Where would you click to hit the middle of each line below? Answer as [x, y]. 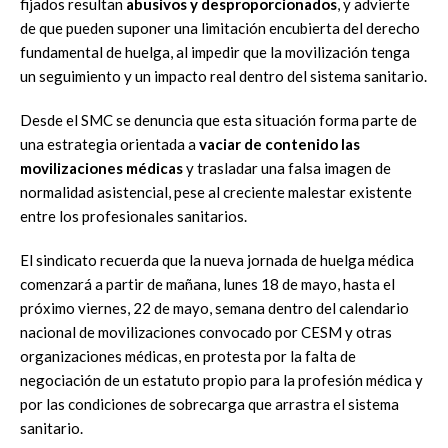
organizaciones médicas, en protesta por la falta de [188, 356]
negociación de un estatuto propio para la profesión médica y [221, 380]
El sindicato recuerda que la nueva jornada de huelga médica [217, 260]
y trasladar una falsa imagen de [287, 168]
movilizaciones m [79, 168]
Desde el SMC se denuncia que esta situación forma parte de [218, 120]
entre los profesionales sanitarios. [133, 216]
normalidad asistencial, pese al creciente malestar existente [216, 192]
